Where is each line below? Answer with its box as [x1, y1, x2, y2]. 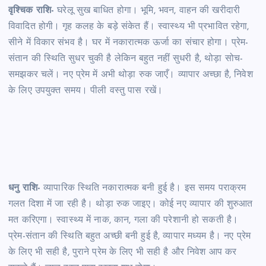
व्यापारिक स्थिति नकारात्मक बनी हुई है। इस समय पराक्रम [40, 183, 246, 194]
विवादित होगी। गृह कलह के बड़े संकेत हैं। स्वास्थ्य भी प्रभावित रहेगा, [8, 22, 249, 32]
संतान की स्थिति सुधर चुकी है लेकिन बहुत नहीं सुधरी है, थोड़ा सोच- [8, 54, 243, 64]
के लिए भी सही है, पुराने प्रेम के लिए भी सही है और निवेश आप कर [8, 248, 237, 258]
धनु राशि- [8, 183, 40, 194]
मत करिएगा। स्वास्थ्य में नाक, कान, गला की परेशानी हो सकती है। [8, 216, 239, 226]
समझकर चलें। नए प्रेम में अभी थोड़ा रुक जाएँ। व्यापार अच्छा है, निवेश [8, 70, 253, 80]
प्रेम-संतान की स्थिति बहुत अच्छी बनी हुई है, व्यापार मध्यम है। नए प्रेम [8, 232, 251, 242]
